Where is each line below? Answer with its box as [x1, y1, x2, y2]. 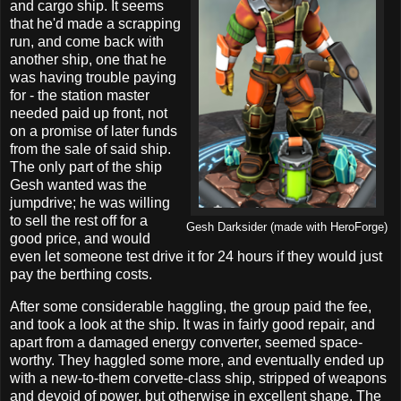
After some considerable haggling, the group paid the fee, [10, 298, 371, 314]
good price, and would [10, 231, 150, 247]
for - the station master [10, 88, 149, 104]
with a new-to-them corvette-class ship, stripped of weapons [10, 370, 387, 386]
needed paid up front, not [10, 106, 167, 122]
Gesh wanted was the [10, 177, 147, 193]
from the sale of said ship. [10, 141, 171, 158]
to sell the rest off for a [10, 213, 148, 229]
